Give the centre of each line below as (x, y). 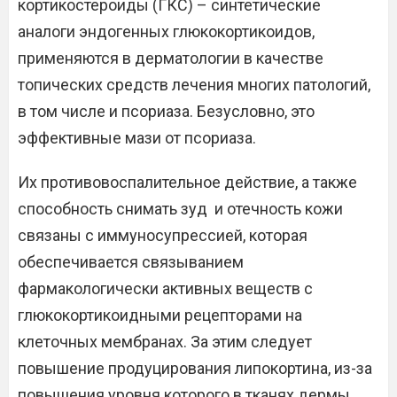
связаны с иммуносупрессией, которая (163, 235)
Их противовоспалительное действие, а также (187, 182)
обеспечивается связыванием (131, 262)
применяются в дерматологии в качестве (171, 58)
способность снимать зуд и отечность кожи (180, 209)
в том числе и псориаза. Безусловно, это (166, 111)
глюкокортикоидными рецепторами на (160, 315)
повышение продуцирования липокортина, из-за (195, 368)
